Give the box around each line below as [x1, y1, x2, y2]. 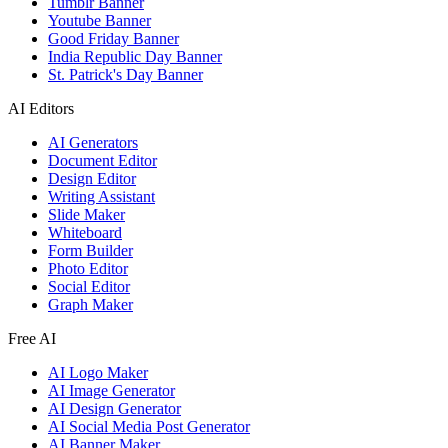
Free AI [8, 330, 56, 348]
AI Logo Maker [48, 364, 148, 382]
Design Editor [48, 170, 136, 188]
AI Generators [48, 134, 138, 152]
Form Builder [48, 242, 133, 260]
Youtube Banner [48, 12, 151, 30]
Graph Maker [48, 296, 133, 314]
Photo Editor [48, 260, 128, 278]
